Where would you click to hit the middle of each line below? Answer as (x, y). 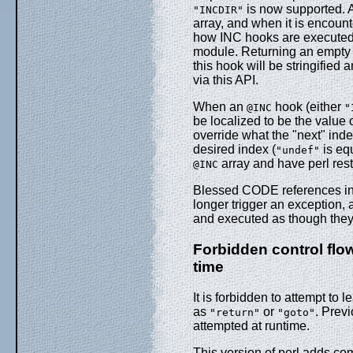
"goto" (296, 312)
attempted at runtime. (251, 325)
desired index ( (234, 150)
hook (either (308, 107)
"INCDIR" (218, 10)
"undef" (298, 150)
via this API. (226, 80)
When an (220, 107)
